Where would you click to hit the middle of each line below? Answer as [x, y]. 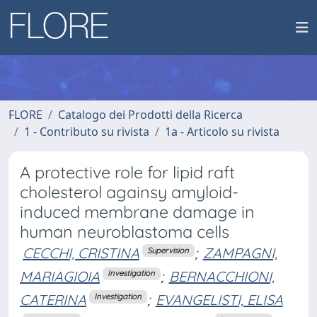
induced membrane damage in [137, 212]
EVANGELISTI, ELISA [219, 299]
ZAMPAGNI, [240, 253]
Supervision [168, 250]
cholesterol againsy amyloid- [129, 192]
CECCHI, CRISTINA [81, 253]
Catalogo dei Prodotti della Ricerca [150, 115]
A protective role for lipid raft [127, 172]
